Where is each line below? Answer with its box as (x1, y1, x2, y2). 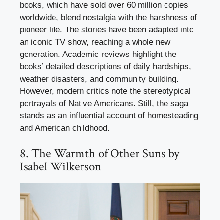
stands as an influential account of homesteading (20, 111, 198, 121)
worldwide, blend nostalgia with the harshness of (20, 13, 197, 23)
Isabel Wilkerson (20, 158, 101, 175)
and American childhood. (20, 123, 110, 133)
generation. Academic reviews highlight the (20, 50, 176, 59)
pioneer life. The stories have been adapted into (20, 25, 193, 35)
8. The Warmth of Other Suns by (20, 145, 179, 162)
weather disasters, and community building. (20, 74, 179, 84)
